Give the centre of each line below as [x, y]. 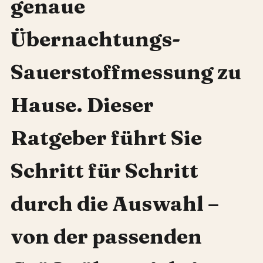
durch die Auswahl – [114, 204]
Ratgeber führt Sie [106, 138]
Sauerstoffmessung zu [126, 72]
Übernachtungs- [95, 39]
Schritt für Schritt [104, 171]
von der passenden [106, 237]
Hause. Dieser [82, 105]
